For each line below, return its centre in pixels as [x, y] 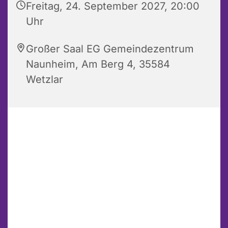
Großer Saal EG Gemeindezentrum [110, 49]
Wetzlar [45, 80]
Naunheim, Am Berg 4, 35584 [98, 64]
